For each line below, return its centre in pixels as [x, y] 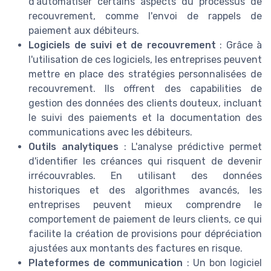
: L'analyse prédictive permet [190, 147]
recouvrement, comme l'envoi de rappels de [145, 16]
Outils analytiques [73, 147]
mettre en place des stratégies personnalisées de [145, 74]
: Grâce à [239, 45]
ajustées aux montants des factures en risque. [135, 249]
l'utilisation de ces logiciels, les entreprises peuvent [145, 60]
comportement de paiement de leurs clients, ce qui [145, 220]
